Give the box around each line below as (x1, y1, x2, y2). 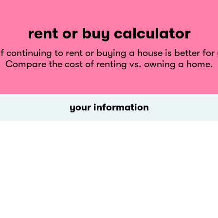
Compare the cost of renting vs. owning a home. (5, 58, 213, 70)
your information (69, 102, 149, 113)
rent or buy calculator (27, 24, 191, 42)
